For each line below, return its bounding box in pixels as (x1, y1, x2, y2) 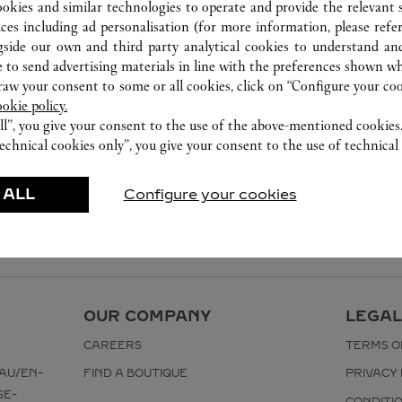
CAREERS (83, 338, 142, 352)
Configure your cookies (123, 186, 297, 203)
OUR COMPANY (83, 308, 212, 325)
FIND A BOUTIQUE (83, 367, 188, 380)
